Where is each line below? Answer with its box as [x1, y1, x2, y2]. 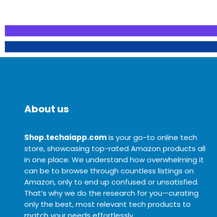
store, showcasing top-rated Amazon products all [24, 143, 205, 154]
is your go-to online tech [107, 132, 197, 142]
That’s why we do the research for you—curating [24, 188, 199, 198]
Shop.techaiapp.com [24, 132, 107, 142]
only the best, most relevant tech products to [24, 199, 191, 209]
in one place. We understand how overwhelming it [24, 155, 204, 165]
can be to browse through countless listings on [24, 166, 194, 176]
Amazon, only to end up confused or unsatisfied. [24, 177, 199, 187]
